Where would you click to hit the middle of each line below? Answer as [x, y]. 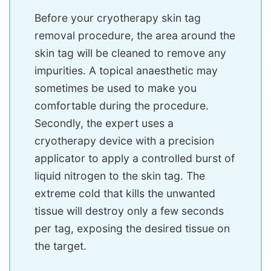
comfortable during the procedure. [122, 106]
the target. [60, 246]
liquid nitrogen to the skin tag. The [120, 176]
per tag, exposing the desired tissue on [132, 229]
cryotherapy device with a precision [124, 141]
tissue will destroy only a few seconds [129, 211]
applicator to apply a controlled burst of [135, 158]
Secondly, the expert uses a [104, 123]
